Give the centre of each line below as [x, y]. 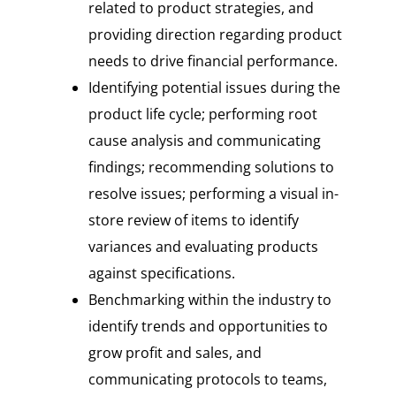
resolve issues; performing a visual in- [213, 194]
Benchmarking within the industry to [209, 300]
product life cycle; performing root [202, 114]
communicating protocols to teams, [207, 380]
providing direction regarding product [215, 35]
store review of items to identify [193, 221]
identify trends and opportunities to [208, 327]
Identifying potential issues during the [214, 88]
